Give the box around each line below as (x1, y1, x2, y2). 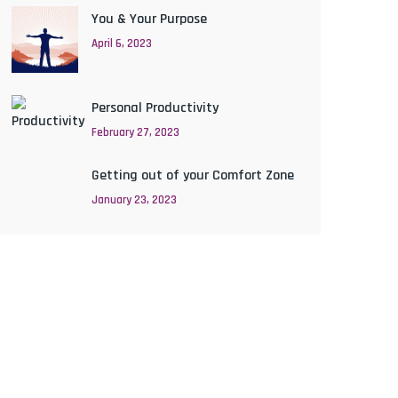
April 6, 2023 (92, 36, 152, 51)
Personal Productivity (92, 99, 219, 117)
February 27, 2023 (92, 125, 179, 139)
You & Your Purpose (92, 10, 207, 28)
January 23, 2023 (92, 193, 177, 207)
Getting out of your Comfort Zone (92, 166, 294, 185)
